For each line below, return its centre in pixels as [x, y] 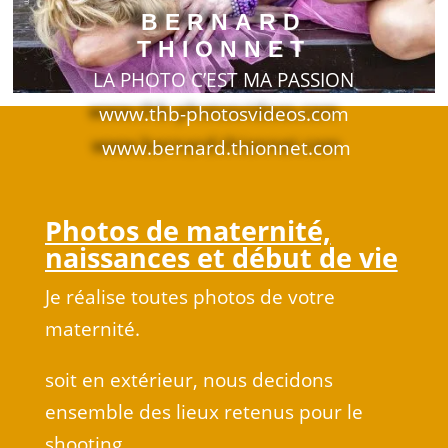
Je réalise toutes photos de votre [189, 296]
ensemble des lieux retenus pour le [203, 411]
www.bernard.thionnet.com [223, 148]
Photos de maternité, [187, 230]
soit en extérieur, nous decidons [188, 379]
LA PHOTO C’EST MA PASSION [224, 80]
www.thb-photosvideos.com [223, 114]
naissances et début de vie [221, 257]
